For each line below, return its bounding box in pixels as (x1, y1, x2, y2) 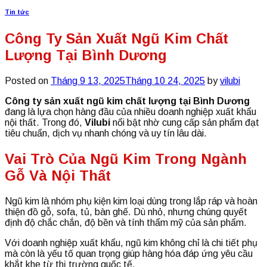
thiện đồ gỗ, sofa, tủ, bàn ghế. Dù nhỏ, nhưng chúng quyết (5, 206, 247, 217)
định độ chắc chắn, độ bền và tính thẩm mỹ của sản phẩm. (5, 217, 247, 228)
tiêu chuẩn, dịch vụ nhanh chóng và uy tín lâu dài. (5, 128, 207, 138)
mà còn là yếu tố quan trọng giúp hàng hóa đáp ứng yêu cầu (5, 248, 253, 259)
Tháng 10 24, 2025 (125, 75, 205, 86)
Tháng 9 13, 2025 (51, 75, 125, 86)
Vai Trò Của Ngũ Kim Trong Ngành (5, 150, 247, 167)
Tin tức (5, 8, 29, 15)
